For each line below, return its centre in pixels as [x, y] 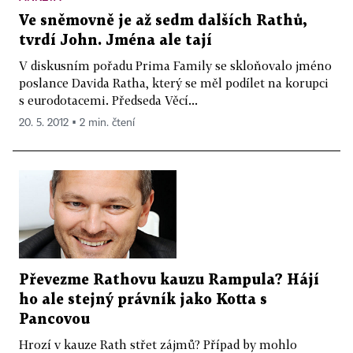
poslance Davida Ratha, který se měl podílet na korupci [174, 82]
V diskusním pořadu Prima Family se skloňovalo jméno [175, 65]
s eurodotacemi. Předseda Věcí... [108, 100]
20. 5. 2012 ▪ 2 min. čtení [77, 123]
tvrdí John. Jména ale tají [115, 40]
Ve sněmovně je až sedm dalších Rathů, [163, 20]
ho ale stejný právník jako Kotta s [143, 300]
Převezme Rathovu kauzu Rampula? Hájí [169, 281]
